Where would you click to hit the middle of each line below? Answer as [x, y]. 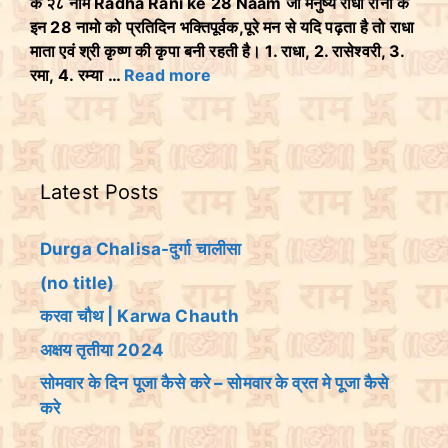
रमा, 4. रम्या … [77, 75]
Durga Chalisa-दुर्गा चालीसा [141, 249]
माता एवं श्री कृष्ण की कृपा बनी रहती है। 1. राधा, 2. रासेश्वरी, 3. [217, 51]
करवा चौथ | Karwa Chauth [140, 316]
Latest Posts [99, 192]
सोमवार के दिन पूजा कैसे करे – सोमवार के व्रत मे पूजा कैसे [214, 383]
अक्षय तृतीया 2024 [102, 349]
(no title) [77, 282]
